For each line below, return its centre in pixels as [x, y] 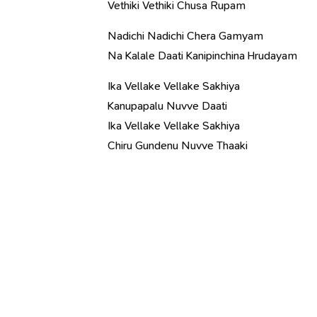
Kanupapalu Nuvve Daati [167, 106]
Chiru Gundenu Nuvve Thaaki [178, 145]
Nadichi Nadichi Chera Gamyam [185, 36]
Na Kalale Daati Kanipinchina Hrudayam [202, 56]
